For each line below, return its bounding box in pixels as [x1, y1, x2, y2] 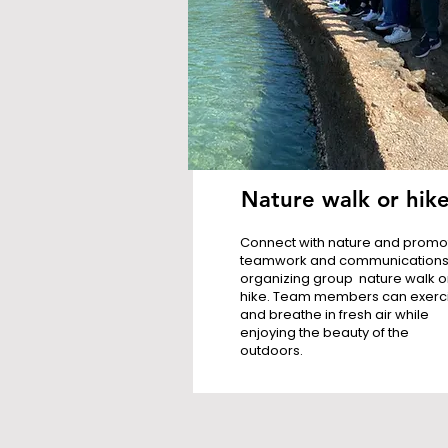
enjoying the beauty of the [239, 323, 409, 342]
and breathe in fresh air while [239, 305, 429, 324]
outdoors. [239, 341, 303, 360]
